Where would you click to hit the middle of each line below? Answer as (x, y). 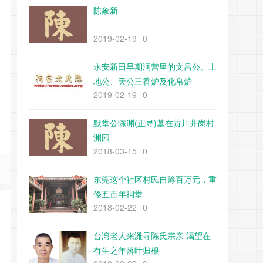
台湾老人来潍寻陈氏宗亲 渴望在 (152, 235)
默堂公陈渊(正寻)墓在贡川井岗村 (154, 123)
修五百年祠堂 (118, 194)
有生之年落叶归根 (126, 250)
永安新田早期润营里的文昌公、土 (155, 66)
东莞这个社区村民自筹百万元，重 (155, 179)
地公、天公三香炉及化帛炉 (143, 81)
